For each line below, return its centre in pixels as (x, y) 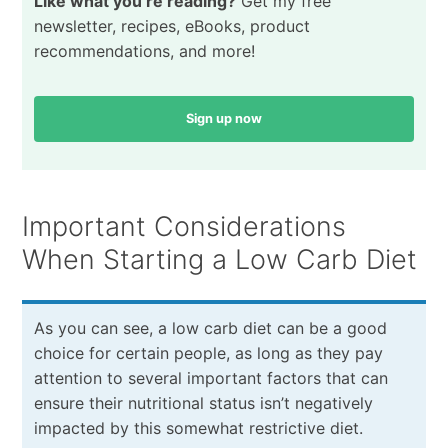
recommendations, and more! (144, 51)
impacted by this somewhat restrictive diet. (198, 427)
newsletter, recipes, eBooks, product (171, 26)
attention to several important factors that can (210, 377)
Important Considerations (183, 226)
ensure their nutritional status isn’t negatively (203, 402)
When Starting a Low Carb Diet (219, 259)
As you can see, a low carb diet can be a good (210, 327)
